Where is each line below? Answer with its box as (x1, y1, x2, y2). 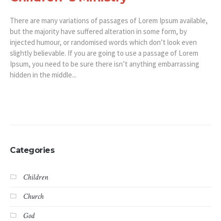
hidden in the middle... (10, 70, 76, 80)
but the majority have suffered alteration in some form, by (10, 27, 187, 37)
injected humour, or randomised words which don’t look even (10, 37, 197, 47)
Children (23, 172, 48, 183)
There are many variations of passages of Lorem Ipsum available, (10, 16, 208, 26)
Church (23, 191, 43, 202)
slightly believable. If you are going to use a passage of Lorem (10, 48, 198, 58)
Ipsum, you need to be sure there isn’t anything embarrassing (10, 59, 199, 69)
